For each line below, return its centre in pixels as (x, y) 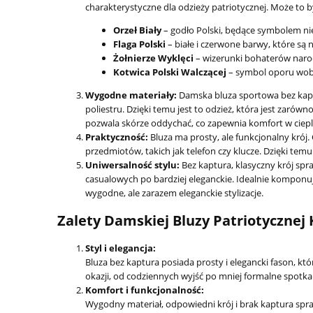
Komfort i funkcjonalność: (145, 290)
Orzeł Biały (137, 30)
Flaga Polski (139, 44)
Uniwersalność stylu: (132, 165)
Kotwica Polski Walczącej (170, 72)
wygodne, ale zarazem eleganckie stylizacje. (174, 192)
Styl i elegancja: (121, 248)
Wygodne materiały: (131, 95)
